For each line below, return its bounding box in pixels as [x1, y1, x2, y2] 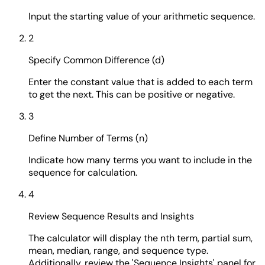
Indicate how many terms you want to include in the [28, 153, 252, 166]
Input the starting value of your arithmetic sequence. [28, 9, 255, 22]
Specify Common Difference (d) [28, 53, 164, 66]
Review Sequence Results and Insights [28, 209, 194, 222]
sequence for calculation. [28, 166, 137, 179]
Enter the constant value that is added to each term [28, 75, 253, 88]
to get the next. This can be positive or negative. [28, 88, 235, 101]
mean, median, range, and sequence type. [28, 244, 208, 257]
